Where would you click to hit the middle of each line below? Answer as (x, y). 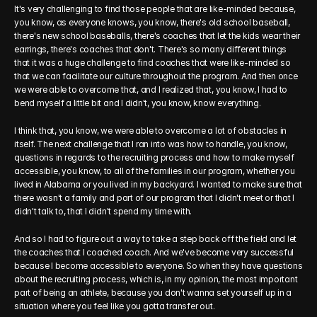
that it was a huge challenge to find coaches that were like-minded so (152, 63)
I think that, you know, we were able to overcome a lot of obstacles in (151, 131)
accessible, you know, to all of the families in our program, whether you (155, 171)
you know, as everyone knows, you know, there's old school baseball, (152, 22)
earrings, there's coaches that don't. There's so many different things (151, 49)
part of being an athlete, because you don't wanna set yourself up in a (153, 293)
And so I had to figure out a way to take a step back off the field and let (156, 239)
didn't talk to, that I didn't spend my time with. (103, 211)
